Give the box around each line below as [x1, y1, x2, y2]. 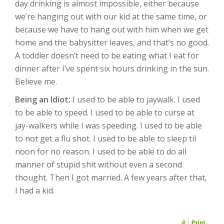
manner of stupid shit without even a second [15, 159, 182, 170]
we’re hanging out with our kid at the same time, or [15, 11, 207, 22]
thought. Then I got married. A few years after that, [15, 172, 207, 183]
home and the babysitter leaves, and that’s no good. [15, 37, 209, 48]
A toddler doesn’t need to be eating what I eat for [15, 50, 199, 61]
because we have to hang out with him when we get [15, 24, 208, 35]
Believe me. [15, 76, 57, 87]
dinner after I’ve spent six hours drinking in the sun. [15, 63, 209, 74]
